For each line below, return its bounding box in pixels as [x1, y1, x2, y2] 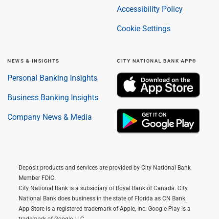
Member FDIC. [19, 174, 56, 181]
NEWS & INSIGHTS [7, 58, 60, 64]
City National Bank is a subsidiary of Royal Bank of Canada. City [19, 184, 188, 192]
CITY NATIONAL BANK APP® [117, 58, 197, 64]
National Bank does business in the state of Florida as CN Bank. [19, 195, 187, 202]
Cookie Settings [117, 23, 171, 33]
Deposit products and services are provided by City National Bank [19, 164, 191, 171]
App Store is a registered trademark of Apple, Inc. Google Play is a [19, 205, 191, 212]
